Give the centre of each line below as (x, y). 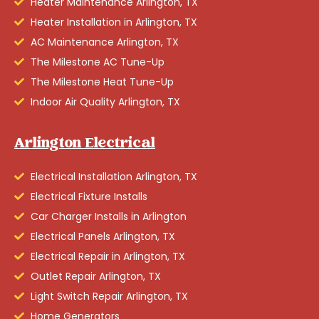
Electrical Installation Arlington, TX (114, 176)
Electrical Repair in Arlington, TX (108, 256)
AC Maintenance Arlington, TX (104, 42)
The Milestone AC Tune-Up (97, 62)
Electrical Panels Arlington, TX (103, 236)
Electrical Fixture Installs (89, 196)
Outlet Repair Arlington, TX (95, 276)
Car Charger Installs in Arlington (108, 216)
